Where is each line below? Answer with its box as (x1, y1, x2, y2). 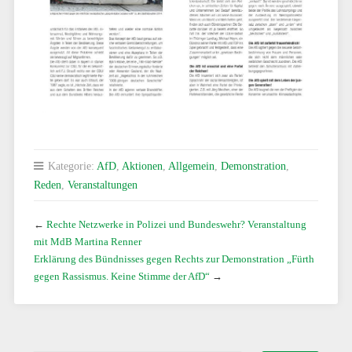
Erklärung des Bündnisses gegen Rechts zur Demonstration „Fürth (33, 252, 314, 265)
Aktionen (121, 159, 163, 172)
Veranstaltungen (67, 178, 137, 191)
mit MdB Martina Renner (33, 235, 141, 247)
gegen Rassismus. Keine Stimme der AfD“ (33, 269, 210, 282)
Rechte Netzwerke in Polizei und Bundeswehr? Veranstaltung (46, 218, 306, 230)
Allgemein (167, 159, 214, 172)
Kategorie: (44, 159, 97, 172)
